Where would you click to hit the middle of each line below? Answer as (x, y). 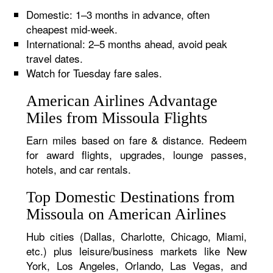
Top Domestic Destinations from (131, 197)
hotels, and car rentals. (79, 169)
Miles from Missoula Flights (117, 118)
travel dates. (55, 58)
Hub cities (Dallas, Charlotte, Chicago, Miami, (136, 236)
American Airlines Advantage (122, 101)
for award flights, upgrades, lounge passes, (136, 154)
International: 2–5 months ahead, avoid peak (127, 44)
